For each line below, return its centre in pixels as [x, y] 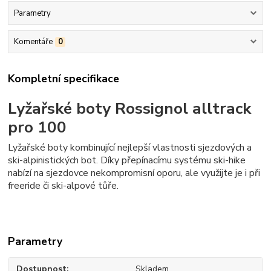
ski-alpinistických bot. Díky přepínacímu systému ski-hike [127, 161]
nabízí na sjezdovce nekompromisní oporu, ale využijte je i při [134, 173]
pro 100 [38, 127]
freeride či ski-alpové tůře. [64, 186]
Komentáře [33, 42]
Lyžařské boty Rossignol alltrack [130, 108]
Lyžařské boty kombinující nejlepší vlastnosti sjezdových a [130, 148]
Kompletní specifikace [64, 78]
